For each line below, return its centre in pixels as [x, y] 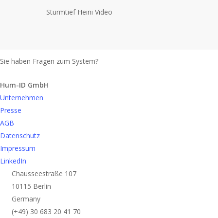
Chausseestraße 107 [43, 173]
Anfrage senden [132, 62]
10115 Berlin [30, 186]
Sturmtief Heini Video [79, 12]
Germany [25, 199]
